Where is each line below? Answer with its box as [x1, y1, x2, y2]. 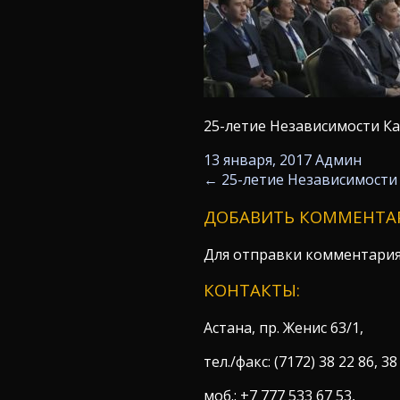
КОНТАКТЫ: [203, 279, 300, 302]
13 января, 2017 [203, 149, 312, 170]
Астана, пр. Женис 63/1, [203, 317, 363, 337]
